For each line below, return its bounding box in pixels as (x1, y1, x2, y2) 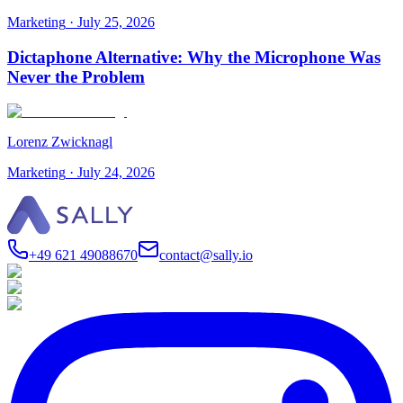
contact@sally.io (159, 247, 253, 264)
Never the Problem (7, 67, 145, 86)
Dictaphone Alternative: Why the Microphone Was (7, 47, 381, 67)
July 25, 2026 (77, 13, 155, 30)
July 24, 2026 (77, 165, 155, 181)
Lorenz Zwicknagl (7, 134, 112, 150)
